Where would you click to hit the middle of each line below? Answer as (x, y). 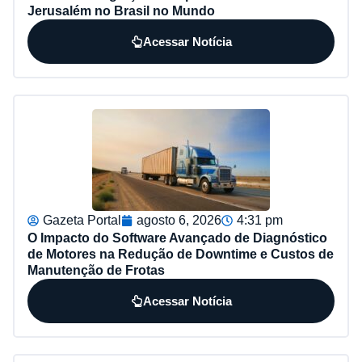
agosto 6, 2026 (179, 221)
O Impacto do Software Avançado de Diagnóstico (177, 238)
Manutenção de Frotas (96, 271)
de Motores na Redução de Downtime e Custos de (181, 255)
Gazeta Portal (82, 221)
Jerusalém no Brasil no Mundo (121, 11)
